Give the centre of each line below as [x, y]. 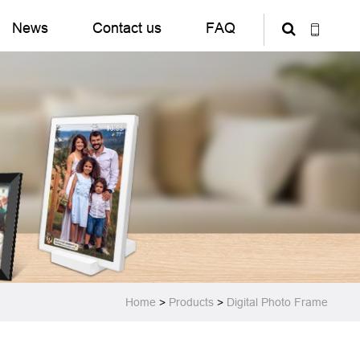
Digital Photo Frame [277, 302]
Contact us [127, 28]
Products [191, 302]
